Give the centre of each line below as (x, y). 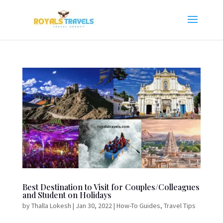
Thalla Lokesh (51, 205)
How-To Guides (138, 205)
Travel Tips (179, 205)
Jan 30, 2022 (94, 205)
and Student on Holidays (67, 195)
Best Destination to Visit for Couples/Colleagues (111, 187)
